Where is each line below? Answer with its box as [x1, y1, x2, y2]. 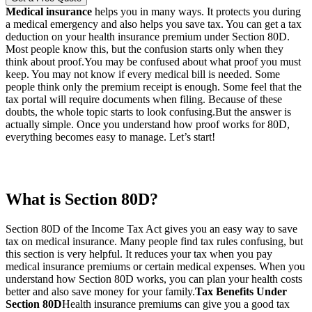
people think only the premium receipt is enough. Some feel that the [6, 81, 302, 93]
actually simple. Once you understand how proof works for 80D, [6, 118, 290, 131]
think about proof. [6, 56, 84, 68]
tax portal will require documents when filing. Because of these [6, 93, 282, 106]
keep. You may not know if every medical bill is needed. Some [6, 68, 280, 81]
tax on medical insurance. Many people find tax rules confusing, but [6, 235, 303, 247]
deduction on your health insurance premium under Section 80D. [6, 31, 290, 43]
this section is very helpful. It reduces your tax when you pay [6, 247, 272, 260]
